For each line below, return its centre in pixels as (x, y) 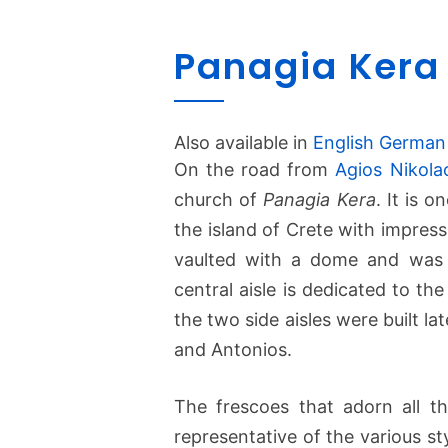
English (343, 142)
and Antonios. (233, 349)
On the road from (255, 169)
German (412, 142)
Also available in (243, 142)
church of (219, 199)
